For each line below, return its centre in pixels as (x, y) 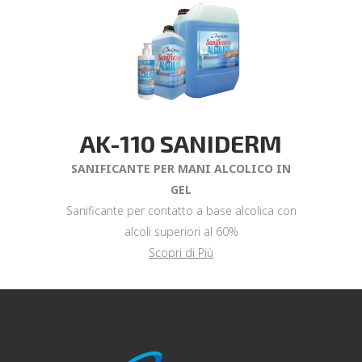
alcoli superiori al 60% (181, 232)
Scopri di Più (181, 253)
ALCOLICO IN (253, 168)
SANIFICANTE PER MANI (143, 168)
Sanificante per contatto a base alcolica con (181, 210)
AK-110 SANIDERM (181, 143)
